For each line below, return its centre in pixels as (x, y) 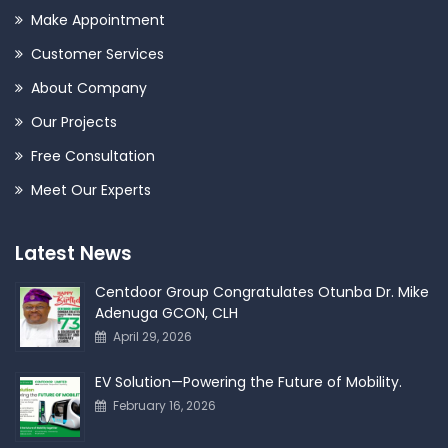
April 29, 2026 (152, 336)
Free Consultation (93, 156)
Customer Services (97, 54)
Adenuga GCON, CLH (166, 313)
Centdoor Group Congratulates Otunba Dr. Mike (262, 292)
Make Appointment (98, 20)
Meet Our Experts (91, 190)
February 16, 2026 (164, 405)
